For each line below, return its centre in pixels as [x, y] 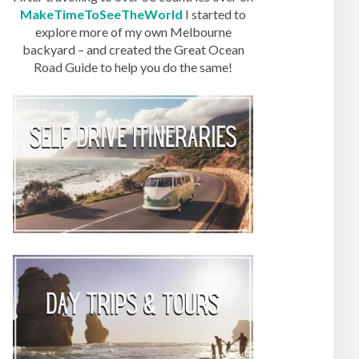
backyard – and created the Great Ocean [133, 50]
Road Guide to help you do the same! [133, 67]
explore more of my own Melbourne [133, 32]
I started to [214, 14]
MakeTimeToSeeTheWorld [101, 14]
